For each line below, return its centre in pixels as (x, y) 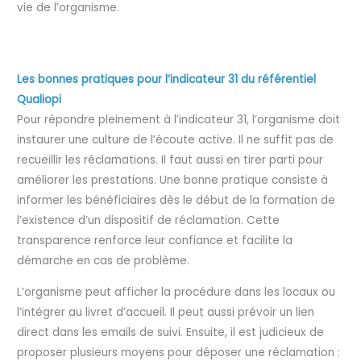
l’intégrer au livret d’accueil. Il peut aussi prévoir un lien (166, 312)
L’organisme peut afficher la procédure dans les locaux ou (176, 292)
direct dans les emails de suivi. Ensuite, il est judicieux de (171, 332)
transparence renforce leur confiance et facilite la (155, 241)
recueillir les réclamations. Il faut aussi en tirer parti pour (170, 160)
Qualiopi (39, 100)
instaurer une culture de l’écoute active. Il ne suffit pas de (176, 140)
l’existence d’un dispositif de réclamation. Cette (149, 221)
